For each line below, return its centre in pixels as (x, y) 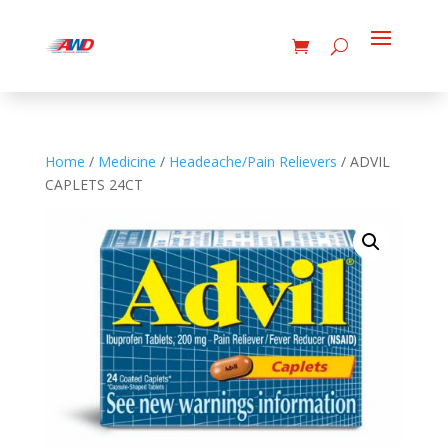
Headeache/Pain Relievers (252, 161)
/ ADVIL (363, 161)
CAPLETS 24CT (93, 184)
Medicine (126, 161)
